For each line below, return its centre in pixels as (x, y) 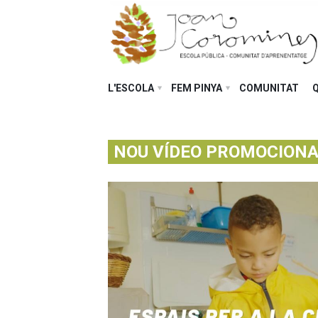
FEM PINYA (197, 88)
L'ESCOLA (131, 88)
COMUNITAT (269, 88)
